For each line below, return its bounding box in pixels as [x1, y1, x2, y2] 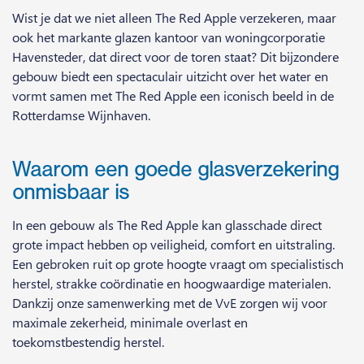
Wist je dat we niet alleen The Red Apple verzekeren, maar [12, 9, 336, 27]
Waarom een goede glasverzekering [12, 156, 339, 183]
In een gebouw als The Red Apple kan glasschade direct [12, 216, 322, 234]
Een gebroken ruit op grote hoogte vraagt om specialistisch [12, 255, 344, 273]
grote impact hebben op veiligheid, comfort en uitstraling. [12, 236, 335, 253]
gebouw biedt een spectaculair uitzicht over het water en [12, 67, 328, 85]
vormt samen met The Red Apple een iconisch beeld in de [12, 87, 334, 105]
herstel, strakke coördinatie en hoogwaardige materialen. [12, 275, 331, 292]
